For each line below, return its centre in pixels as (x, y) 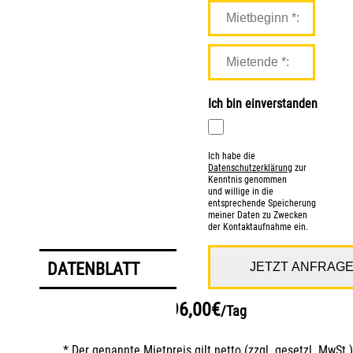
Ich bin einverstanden (263, 104)
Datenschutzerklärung (250, 168)
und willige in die (241, 191)
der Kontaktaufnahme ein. (258, 227)
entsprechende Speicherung (262, 203)
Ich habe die (232, 156)
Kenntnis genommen (247, 180)
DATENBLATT (93, 269)
